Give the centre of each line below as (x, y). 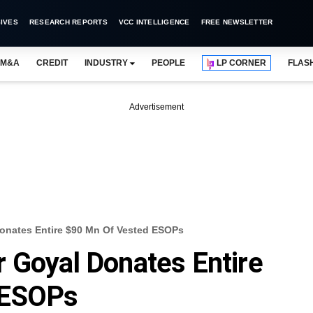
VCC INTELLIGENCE (154, 22)
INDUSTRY (106, 63)
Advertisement (156, 107)
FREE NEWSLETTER (237, 22)
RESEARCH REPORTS (68, 22)
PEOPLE (168, 63)
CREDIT (52, 63)
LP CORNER (242, 63)
